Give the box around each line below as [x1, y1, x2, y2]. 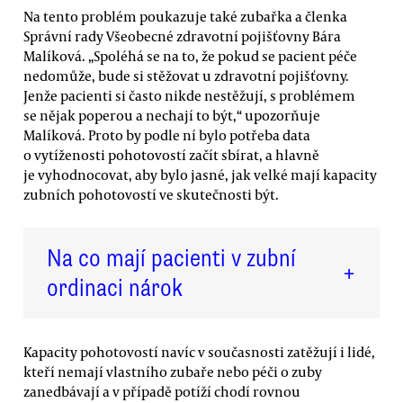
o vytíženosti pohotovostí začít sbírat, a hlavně [23, 146, 319, 165]
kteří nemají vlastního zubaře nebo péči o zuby [23, 363, 322, 381]
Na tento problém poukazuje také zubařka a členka [23, 7, 347, 26]
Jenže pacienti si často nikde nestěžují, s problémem [23, 86, 355, 105]
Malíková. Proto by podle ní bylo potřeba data [23, 126, 310, 145]
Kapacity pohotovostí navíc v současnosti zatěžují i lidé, [23, 343, 375, 362]
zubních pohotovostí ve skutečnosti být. [23, 185, 279, 204]
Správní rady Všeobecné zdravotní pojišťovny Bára [23, 27, 341, 46]
